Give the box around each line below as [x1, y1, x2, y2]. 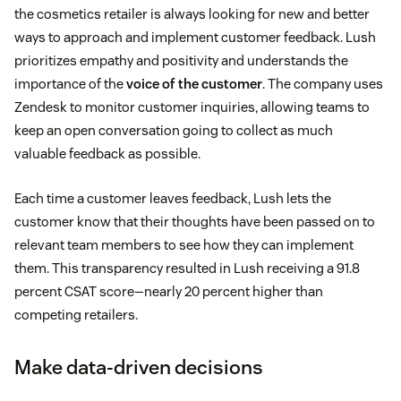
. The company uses [262, 75, 383, 93]
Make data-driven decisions [14, 354, 263, 380]
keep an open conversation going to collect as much [14, 122, 333, 140]
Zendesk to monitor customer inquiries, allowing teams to [14, 98, 370, 116]
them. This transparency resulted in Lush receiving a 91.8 [14, 260, 360, 277]
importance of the [14, 75, 126, 93]
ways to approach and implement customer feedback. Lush [14, 29, 376, 47]
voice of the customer [126, 75, 262, 93]
